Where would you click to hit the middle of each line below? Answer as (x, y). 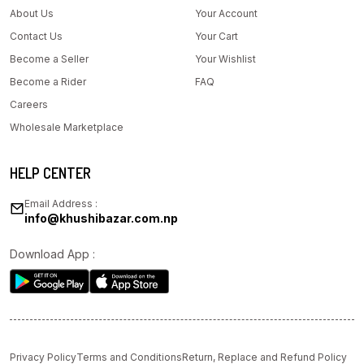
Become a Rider (48, 82)
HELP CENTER (50, 173)
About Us (32, 14)
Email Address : (61, 204)
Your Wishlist (225, 59)
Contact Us (36, 37)
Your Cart (217, 37)
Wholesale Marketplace (67, 128)
